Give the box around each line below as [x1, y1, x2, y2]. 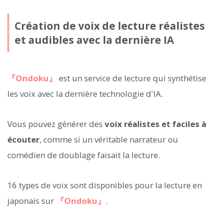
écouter [7, 134, 39, 145]
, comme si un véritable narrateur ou [39, 134, 178, 145]
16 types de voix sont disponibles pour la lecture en [7, 180, 202, 191]
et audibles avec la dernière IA [14, 33, 174, 47]
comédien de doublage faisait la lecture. [7, 149, 160, 161]
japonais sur [7, 195, 56, 207]
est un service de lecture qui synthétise [57, 72, 206, 84]
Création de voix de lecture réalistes [14, 18, 205, 33]
